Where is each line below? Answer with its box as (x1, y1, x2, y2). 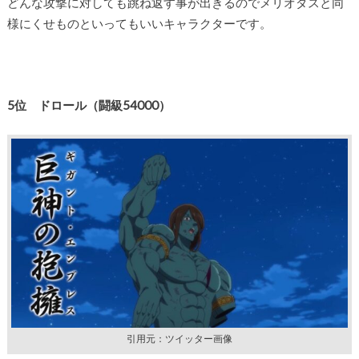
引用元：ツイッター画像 (126, 333, 232, 345)
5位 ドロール (6, 97, 87, 112)
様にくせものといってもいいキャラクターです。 (6, 16, 272, 31)
